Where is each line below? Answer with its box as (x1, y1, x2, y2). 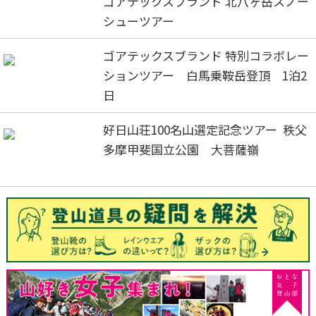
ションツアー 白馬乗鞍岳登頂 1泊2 (103, 66, 308, 85)
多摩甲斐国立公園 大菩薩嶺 (103, 140, 262, 159)
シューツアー (103, 12, 175, 30)
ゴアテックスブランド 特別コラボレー (103, 47, 310, 65)
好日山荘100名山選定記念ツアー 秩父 (103, 121, 308, 139)
